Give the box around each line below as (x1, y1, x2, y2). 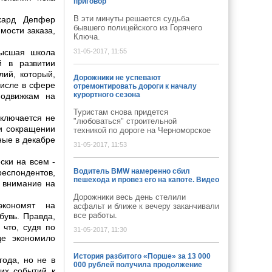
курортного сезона (73, 90, 140, 99)
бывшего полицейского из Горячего (73, 23, 202, 32)
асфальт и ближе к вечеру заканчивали (73, 202, 219, 211)
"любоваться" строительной (73, 117, 177, 126)
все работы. (73, 211, 124, 220)
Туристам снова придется (73, 107, 168, 117)
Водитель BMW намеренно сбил (73, 167, 190, 175)
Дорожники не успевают (73, 73, 161, 82)
